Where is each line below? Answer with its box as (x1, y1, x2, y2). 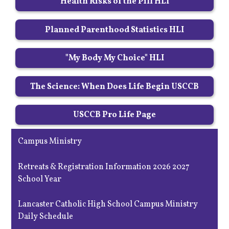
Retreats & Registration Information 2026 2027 (18, 161, 190, 173)
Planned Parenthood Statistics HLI (45, 24, 184, 36)
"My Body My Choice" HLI (65, 53, 164, 64)
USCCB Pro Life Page (73, 109, 156, 121)
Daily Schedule (18, 211, 74, 223)
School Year (18, 173, 62, 185)
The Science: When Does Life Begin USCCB (30, 81, 199, 93)
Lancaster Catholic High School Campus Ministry (18, 199, 198, 211)
